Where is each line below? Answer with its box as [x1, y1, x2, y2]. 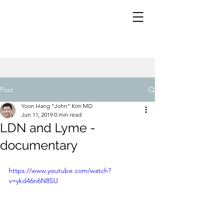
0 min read [54, 111, 81, 118]
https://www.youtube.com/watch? [9, 166, 111, 175]
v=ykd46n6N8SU [9, 176, 58, 185]
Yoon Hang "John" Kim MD [21, 102, 93, 109]
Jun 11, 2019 [21, 111, 53, 118]
